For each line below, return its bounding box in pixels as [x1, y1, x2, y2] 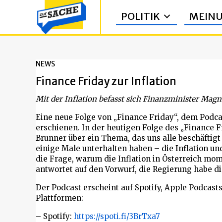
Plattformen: [36, 193, 83, 203]
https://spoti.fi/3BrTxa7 [74, 212, 160, 221]
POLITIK [121, 10, 160, 23]
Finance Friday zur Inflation [36, 74, 176, 88]
